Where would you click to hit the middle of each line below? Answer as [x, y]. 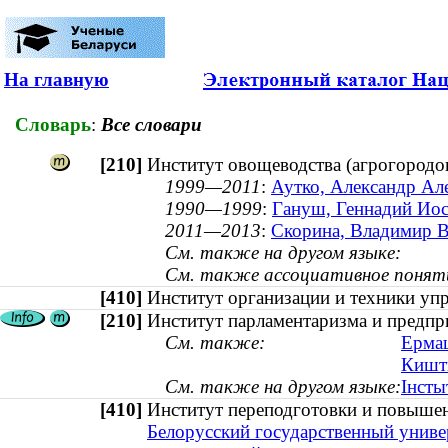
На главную [56, 79]
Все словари [151, 124]
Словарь [53, 124]
